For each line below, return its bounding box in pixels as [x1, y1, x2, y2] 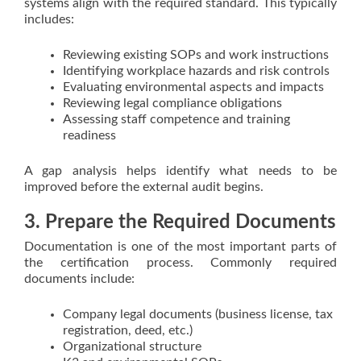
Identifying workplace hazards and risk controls [63, 64, 330, 77]
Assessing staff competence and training [63, 113, 290, 126]
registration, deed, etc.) [63, 324, 193, 337]
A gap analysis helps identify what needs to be [24, 164, 337, 177]
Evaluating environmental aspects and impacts [63, 81, 324, 93]
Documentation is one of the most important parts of [24, 240, 337, 253]
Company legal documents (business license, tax [63, 308, 333, 321]
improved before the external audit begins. [24, 180, 263, 193]
